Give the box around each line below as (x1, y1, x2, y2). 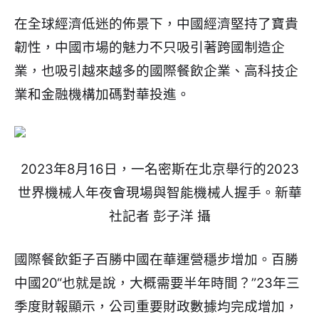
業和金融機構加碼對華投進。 (14, 85, 190, 103)
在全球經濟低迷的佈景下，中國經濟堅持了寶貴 (14, 15, 298, 32)
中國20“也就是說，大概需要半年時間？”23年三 (14, 274, 300, 291)
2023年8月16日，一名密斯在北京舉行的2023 (20, 160, 299, 177)
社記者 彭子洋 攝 (108, 207, 211, 224)
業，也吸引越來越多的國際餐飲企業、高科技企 (14, 62, 298, 79)
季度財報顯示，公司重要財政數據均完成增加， (14, 298, 298, 315)
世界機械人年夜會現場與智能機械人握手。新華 (17, 184, 302, 201)
